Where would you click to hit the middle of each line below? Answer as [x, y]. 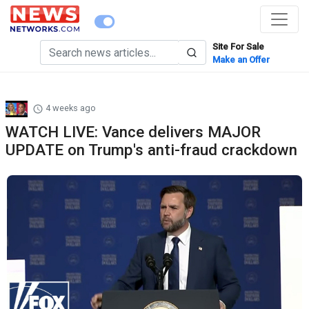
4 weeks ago [70, 108]
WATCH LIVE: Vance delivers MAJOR [133, 132]
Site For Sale [238, 47]
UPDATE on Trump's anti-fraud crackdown [151, 150]
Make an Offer [241, 60]
